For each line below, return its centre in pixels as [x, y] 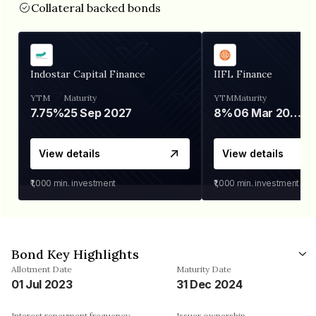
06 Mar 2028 [296, 113]
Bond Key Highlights [75, 254]
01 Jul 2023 [42, 284]
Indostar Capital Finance [88, 74]
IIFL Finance [243, 74]
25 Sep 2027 [98, 113]
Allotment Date [42, 269]
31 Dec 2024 [209, 284]
